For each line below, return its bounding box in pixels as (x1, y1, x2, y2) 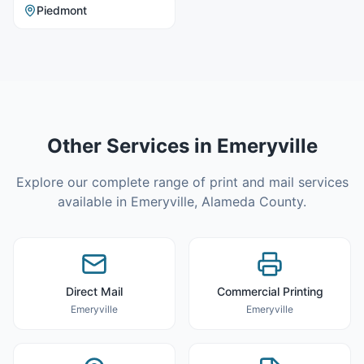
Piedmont (37, 3, 87, 17)
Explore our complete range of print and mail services (15, 174, 349, 190)
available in (58, 193, 131, 210)
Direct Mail (66, 284, 123, 298)
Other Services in (46, 134, 217, 158)
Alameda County (201, 193, 303, 210)
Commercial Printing (216, 284, 323, 298)
